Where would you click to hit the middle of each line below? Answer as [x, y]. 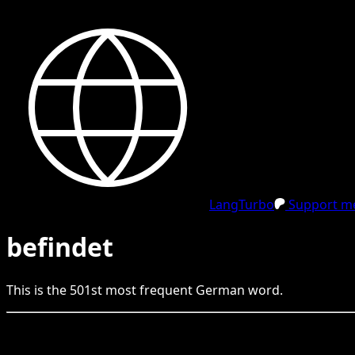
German [220, 290]
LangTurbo [242, 204]
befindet [60, 247]
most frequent [149, 290]
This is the [38, 290]
